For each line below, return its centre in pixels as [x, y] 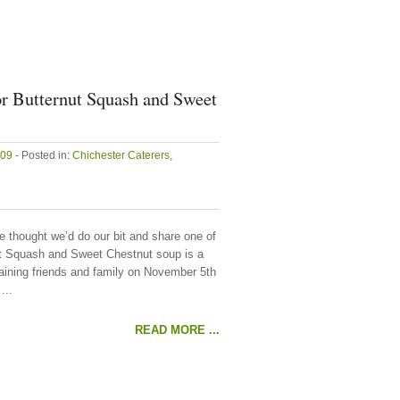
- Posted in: [42, 155]
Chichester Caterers [121, 155]
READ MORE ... [177, 330]
